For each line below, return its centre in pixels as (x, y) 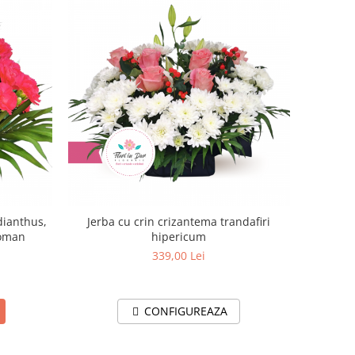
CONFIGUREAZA (186, 311)
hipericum (179, 236)
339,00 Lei (179, 255)
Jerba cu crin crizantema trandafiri (179, 221)
